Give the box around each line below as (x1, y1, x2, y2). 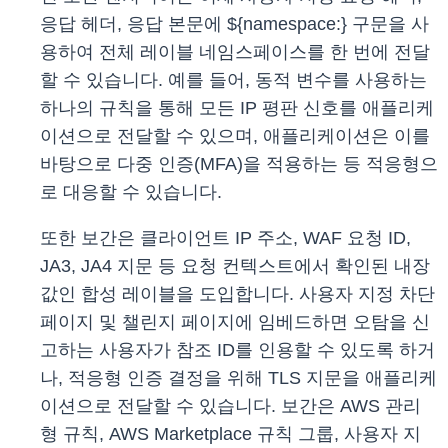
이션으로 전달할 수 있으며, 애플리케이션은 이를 (40, 126, 430, 147)
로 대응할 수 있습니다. (40, 182, 222, 203)
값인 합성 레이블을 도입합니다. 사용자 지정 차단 (40, 284, 435, 305)
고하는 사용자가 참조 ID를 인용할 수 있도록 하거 (40, 340, 435, 361)
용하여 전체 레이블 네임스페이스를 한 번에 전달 (40, 42, 430, 63)
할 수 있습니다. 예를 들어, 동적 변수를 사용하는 (40, 70, 427, 91)
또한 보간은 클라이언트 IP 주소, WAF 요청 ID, (40, 228, 411, 249)
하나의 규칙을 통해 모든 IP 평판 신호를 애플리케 (40, 98, 434, 119)
